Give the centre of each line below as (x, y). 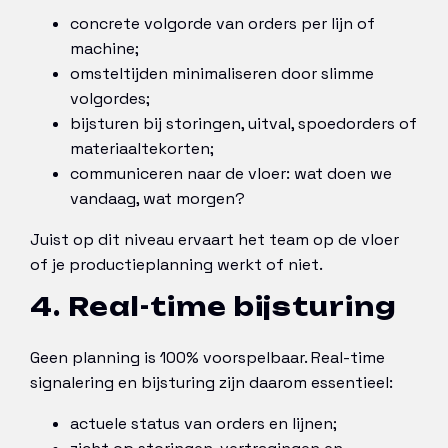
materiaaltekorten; (142, 149)
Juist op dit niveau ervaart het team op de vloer (214, 240)
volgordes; (110, 99)
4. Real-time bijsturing (213, 307)
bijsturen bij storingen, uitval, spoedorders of (243, 124)
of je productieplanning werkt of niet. (176, 265)
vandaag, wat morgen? (157, 199)
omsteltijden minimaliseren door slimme (222, 74)
